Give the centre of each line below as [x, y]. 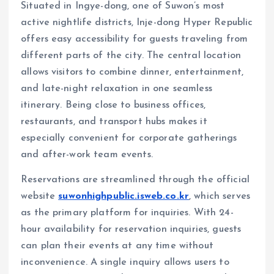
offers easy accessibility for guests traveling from [135, 39]
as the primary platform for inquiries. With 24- [127, 213]
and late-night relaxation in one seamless [117, 88]
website [40, 196]
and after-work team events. [87, 154]
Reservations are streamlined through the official [135, 180]
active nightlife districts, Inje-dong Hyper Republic [137, 22]
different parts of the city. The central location [131, 55]
